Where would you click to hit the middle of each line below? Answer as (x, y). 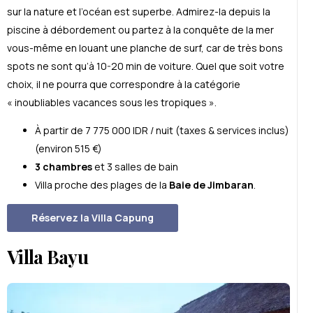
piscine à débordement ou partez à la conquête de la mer (140, 29)
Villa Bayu (48, 257)
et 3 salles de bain (135, 166)
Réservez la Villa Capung (93, 217)
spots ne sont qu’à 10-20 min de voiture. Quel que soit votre (146, 66)
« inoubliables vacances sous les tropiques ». (112, 102)
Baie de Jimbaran (211, 184)
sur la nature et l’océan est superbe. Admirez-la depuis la (139, 11)
